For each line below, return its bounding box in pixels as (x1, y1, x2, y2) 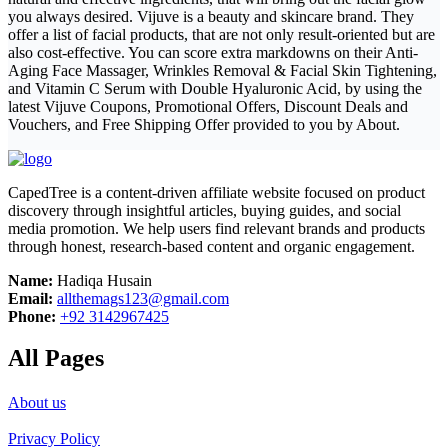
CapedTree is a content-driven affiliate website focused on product (8, 183, 425, 201)
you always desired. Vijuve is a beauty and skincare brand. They (8, 7, 414, 25)
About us (8, 394, 66, 412)
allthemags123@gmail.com (57, 289, 229, 307)
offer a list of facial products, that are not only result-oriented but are (8, 25, 435, 43)
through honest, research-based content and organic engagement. (8, 237, 415, 255)
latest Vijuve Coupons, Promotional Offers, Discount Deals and (8, 97, 408, 115)
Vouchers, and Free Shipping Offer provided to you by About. (8, 115, 400, 133)
